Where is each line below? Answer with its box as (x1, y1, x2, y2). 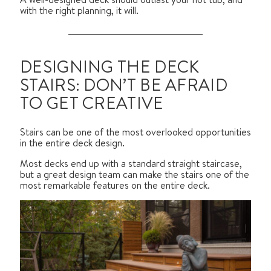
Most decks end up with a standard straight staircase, (20, 157, 242, 171)
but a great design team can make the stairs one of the (20, 168, 249, 181)
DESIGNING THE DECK (20, 54, 200, 79)
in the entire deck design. (20, 136, 125, 150)
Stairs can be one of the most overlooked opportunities (20, 125, 251, 139)
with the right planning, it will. (20, 3, 139, 17)
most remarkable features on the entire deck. (20, 178, 210, 192)
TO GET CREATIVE (20, 91, 164, 116)
